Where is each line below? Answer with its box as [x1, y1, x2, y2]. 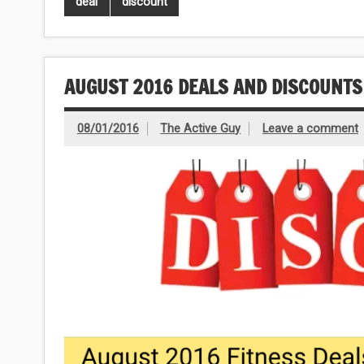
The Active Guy [160, 121, 241, 136]
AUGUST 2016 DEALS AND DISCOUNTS [63, 73, 362, 102]
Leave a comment [262, 121, 358, 136]
